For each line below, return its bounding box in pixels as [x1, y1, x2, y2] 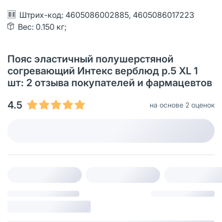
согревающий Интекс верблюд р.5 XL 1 [7, 65, 198, 77]
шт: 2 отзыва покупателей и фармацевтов [7, 77, 212, 89]
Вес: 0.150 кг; [18, 22, 67, 32]
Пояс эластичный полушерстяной [7, 53, 173, 65]
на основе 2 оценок [150, 101, 215, 110]
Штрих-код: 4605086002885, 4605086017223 [19, 10, 194, 20]
